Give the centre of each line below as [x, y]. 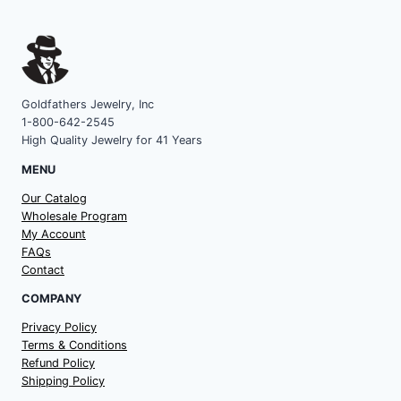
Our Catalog [54, 198]
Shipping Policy [63, 381]
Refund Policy [58, 363]
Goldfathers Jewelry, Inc [88, 105]
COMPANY [51, 299]
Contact [43, 269]
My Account [54, 234]
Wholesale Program [74, 216]
